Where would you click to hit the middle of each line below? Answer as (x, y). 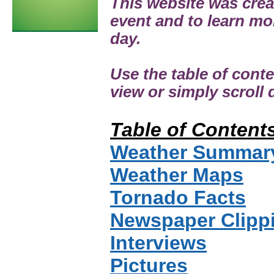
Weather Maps (177, 175)
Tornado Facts (178, 198)
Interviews (158, 243)
